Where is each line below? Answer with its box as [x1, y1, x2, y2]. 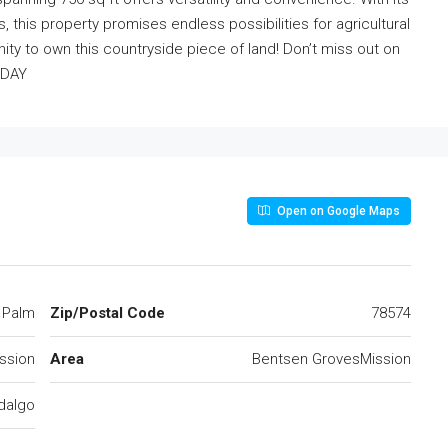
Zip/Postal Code [50, 304, 165, 322]
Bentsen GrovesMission [252, 350, 411, 368]
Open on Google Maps [274, 204, 400, 218]
